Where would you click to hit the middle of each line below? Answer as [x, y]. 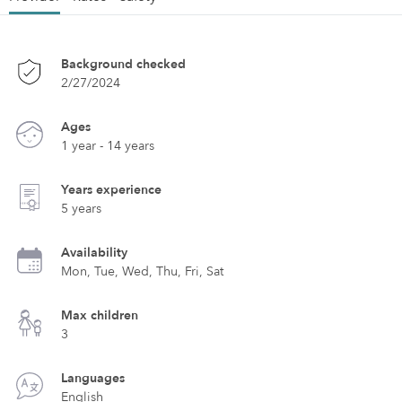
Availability [94, 253]
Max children [100, 315]
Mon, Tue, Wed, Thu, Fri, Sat [142, 271]
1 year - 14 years [108, 146]
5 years [81, 209]
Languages [93, 378]
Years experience [111, 190]
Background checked [123, 64]
